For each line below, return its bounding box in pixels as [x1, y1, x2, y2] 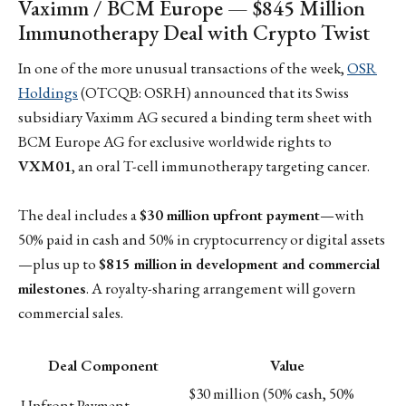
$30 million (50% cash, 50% [189, 382, 354, 403]
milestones [18, 278, 86, 299]
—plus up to [18, 254, 99, 275]
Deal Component [48, 354, 159, 375]
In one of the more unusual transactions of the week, [18, 58, 347, 79]
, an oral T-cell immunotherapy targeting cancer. [72, 156, 370, 177]
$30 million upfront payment [140, 205, 320, 226]
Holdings [18, 82, 78, 103]
